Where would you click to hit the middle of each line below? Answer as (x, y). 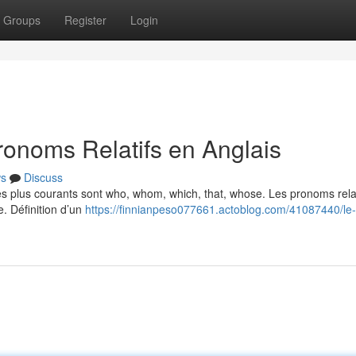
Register (85, 20)
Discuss (43, 177)
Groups (22, 20)
